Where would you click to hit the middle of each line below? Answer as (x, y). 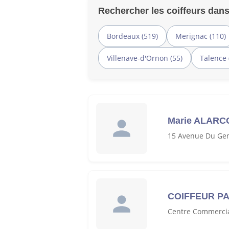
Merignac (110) (201, 36)
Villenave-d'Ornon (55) (145, 58)
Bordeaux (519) (132, 36)
